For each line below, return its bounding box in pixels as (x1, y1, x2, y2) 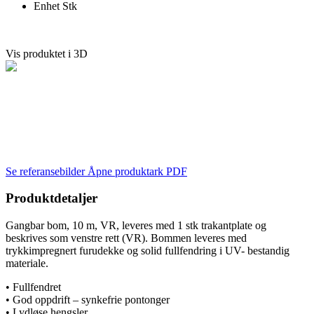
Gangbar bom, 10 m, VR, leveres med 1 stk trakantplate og (6, 219, 266, 231)
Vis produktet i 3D (6, 47, 88, 60)
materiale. (6, 257, 48, 269)
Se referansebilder (6, 165, 88, 177)
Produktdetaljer (6, 191, 97, 206)
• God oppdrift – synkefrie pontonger (6, 294, 170, 306)
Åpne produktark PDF (88, 165, 187, 177)
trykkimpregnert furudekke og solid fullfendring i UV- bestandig (6, 245, 289, 257)
